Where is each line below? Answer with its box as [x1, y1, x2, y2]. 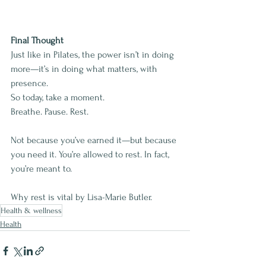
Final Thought [11, 35, 64, 46]
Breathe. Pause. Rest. [11, 106, 88, 118]
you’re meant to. [11, 163, 72, 175]
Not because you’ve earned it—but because [11, 135, 179, 146]
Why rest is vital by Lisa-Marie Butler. [11, 192, 152, 203]
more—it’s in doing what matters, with [11, 64, 160, 75]
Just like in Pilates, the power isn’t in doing [11, 49, 176, 61]
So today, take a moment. [11, 92, 104, 103]
